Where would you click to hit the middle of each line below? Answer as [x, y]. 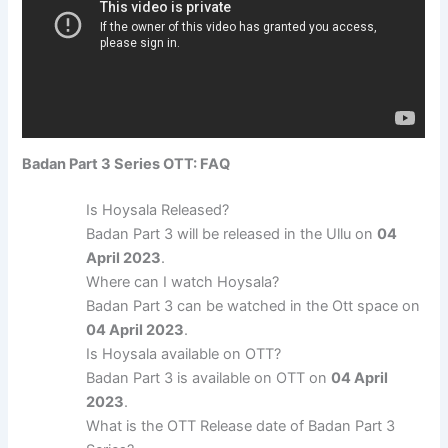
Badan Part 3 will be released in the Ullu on [232, 234]
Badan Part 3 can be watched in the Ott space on [253, 306]
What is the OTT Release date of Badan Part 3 [241, 426]
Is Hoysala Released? [158, 210]
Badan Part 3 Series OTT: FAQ [126, 164]
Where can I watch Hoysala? [183, 282]
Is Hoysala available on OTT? [184, 354]
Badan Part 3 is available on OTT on [209, 378]
